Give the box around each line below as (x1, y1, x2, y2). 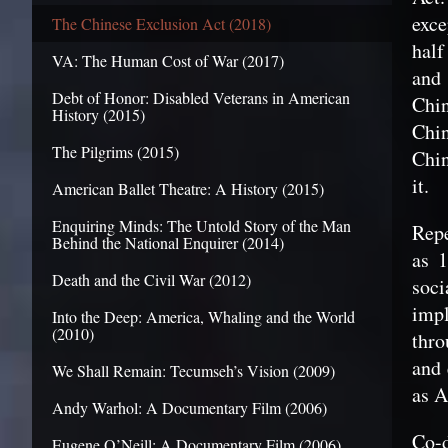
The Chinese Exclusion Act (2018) (52, 13, 271, 34)
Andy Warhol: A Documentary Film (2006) (52, 397, 327, 418)
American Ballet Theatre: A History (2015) (52, 178, 324, 199)
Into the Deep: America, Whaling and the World (52, 306, 355, 327)
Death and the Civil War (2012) (52, 269, 251, 290)
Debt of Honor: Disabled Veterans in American (52, 87, 350, 108)
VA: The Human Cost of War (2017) (52, 50, 284, 71)
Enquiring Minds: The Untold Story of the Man (52, 215, 351, 236)
